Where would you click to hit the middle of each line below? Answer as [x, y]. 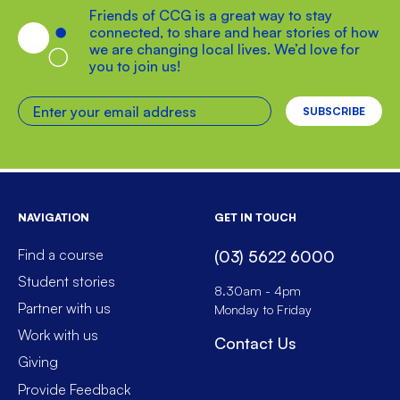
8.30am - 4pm [258, 290]
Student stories [67, 282]
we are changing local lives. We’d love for [225, 50]
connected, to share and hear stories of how [234, 33]
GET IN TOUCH [255, 218]
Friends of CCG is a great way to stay [211, 16]
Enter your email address [95, 107]
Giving [38, 362]
